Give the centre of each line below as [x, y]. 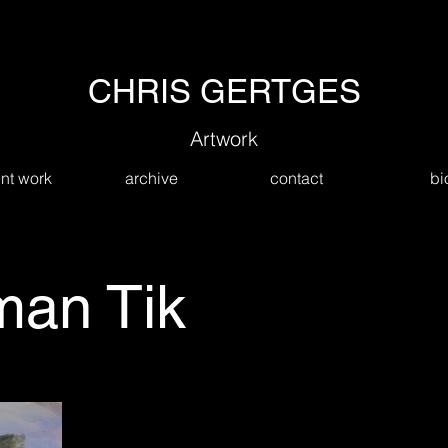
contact [296, 178]
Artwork [224, 138]
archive [151, 178]
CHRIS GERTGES [224, 91]
